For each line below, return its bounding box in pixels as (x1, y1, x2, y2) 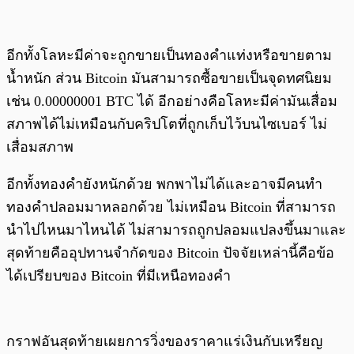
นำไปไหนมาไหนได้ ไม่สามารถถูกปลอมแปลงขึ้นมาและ (6, 222, 346, 239)
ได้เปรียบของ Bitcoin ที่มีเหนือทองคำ (6, 268, 231, 284)
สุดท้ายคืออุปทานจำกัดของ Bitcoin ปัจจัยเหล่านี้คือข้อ (6, 245, 334, 262)
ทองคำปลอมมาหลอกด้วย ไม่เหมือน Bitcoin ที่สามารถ (6, 199, 336, 216)
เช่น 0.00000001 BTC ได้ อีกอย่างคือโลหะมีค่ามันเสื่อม (6, 93, 337, 110)
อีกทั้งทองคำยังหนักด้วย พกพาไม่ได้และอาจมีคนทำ (6, 176, 322, 193)
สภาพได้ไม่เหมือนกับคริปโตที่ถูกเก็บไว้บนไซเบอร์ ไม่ (6, 116, 327, 133)
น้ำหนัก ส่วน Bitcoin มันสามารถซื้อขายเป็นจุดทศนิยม (6, 70, 332, 87)
